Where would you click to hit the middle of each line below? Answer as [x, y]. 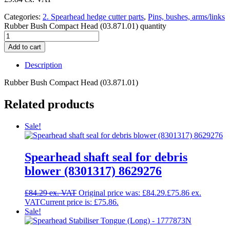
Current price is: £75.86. [79, 202]
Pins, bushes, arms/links [186, 17]
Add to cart [25, 47]
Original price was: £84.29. [123, 193]
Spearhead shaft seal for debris [106, 157]
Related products [49, 104]
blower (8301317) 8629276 [93, 171]
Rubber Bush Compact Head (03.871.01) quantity [85, 26]
